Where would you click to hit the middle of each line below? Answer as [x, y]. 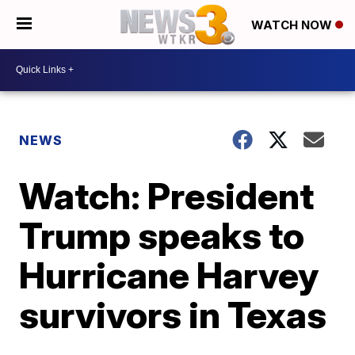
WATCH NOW [293, 25]
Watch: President [167, 195]
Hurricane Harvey [169, 275]
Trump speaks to [162, 235]
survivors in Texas [173, 314]
